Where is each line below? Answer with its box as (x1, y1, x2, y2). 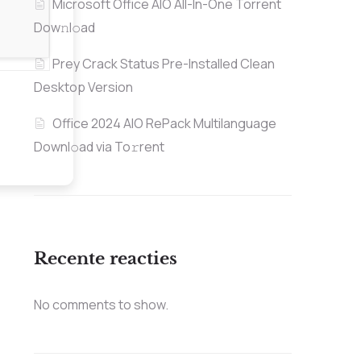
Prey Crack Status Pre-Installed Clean (52, 55, 275, 73)
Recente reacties (33, 248, 177, 270)
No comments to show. (33, 296, 168, 314)
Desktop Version (33, 78, 133, 97)
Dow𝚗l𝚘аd (33, 19, 95, 37)
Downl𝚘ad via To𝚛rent (33, 138, 164, 156)
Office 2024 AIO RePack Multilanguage (52, 114, 276, 133)
